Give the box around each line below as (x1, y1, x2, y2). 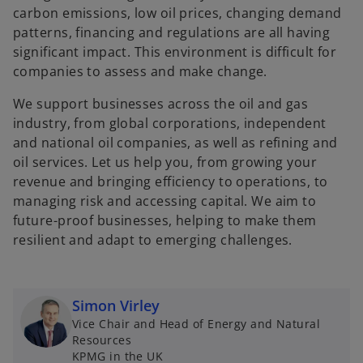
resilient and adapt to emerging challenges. (13, 231, 293, 249)
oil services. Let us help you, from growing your (13, 153, 318, 171)
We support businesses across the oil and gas (13, 95, 309, 113)
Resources (72, 332, 131, 348)
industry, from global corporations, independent (13, 114, 327, 132)
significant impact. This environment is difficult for (13, 43, 337, 61)
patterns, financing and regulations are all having (13, 23, 331, 41)
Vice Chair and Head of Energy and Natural (72, 316, 321, 331)
